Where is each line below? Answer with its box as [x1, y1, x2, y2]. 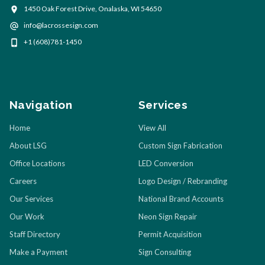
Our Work [9, 212, 44, 222]
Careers [9, 176, 37, 186]
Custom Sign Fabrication [138, 141, 222, 151]
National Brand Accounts [138, 194, 224, 204]
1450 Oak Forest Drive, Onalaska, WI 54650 [24, 4, 161, 14]
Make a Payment [9, 247, 67, 257]
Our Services [9, 194, 53, 204]
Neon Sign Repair [138, 212, 197, 222]
